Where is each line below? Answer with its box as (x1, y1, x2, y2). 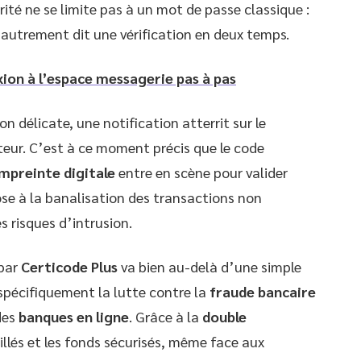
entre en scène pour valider (115, 162, 288, 181)
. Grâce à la (129, 306, 202, 326)
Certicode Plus (21, 256, 118, 276)
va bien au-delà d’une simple (118, 256, 301, 276)
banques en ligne (19, 306, 129, 326)
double (202, 306, 247, 326)
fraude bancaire (210, 281, 316, 301)
